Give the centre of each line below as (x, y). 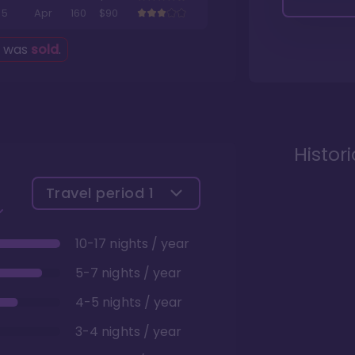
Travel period (97, 193)
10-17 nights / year (133, 243)
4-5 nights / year (129, 302)
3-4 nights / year (129, 331)
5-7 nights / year (129, 273)
